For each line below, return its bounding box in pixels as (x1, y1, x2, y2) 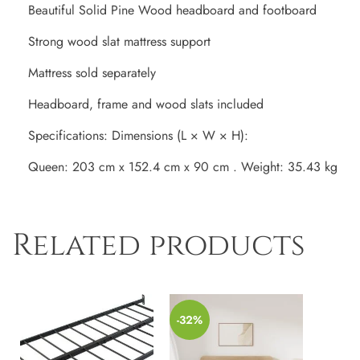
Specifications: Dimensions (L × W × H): (28, 126, 248, 145)
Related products (12, 225, 305, 267)
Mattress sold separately (28, 63, 156, 83)
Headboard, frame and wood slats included (28, 95, 264, 114)
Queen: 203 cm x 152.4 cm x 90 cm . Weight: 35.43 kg (28, 157, 337, 177)
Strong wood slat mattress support (28, 32, 211, 51)
